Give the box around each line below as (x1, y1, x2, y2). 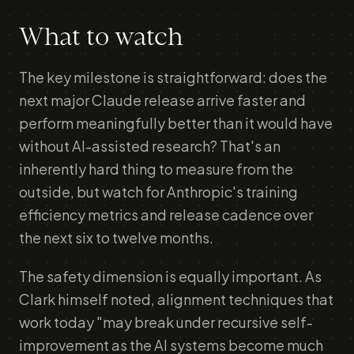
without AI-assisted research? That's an (19, 137, 281, 155)
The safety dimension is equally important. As (19, 267, 322, 285)
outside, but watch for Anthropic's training (19, 183, 298, 201)
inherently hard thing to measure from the (19, 160, 293, 178)
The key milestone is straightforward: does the (19, 68, 327, 86)
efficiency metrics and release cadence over (19, 205, 313, 224)
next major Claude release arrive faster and (19, 91, 306, 109)
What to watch (19, 25, 183, 51)
